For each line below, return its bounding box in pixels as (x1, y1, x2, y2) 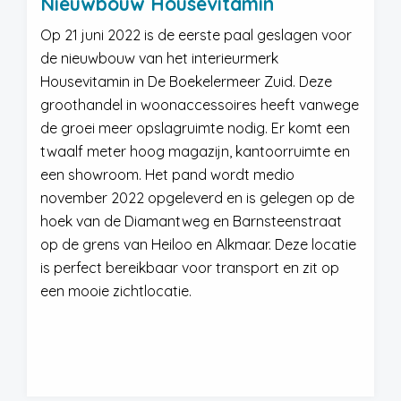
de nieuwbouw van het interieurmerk (40, 49, 278, 67)
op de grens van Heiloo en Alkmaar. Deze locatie (40, 235, 356, 253)
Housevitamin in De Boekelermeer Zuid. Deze (40, 73, 332, 90)
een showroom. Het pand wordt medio (40, 166, 294, 183)
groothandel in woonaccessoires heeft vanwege (40, 96, 359, 114)
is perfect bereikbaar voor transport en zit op (40, 259, 339, 277)
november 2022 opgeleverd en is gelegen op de (40, 189, 354, 207)
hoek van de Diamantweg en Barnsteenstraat (40, 212, 342, 230)
